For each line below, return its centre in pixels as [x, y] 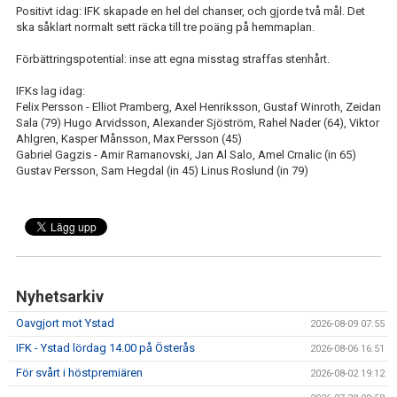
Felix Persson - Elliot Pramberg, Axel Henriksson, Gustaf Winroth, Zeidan [198, 107]
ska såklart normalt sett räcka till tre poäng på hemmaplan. [165, 27]
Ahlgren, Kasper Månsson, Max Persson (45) [129, 139]
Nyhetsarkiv [60, 296]
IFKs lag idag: [51, 91]
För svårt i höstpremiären [79, 373]
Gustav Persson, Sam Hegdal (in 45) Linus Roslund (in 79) [162, 171]
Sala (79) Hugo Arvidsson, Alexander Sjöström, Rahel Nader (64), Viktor [198, 123]
